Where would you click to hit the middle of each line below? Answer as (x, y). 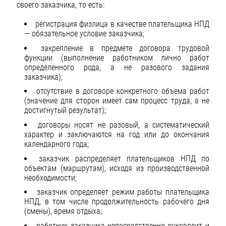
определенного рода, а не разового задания (117, 67)
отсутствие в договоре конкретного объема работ (123, 91)
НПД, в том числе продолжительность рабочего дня (117, 202)
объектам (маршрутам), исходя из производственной (117, 168)
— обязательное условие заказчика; (84, 34)
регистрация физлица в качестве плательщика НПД (123, 24)
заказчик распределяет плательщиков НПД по (124, 158)
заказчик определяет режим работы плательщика (123, 192)
